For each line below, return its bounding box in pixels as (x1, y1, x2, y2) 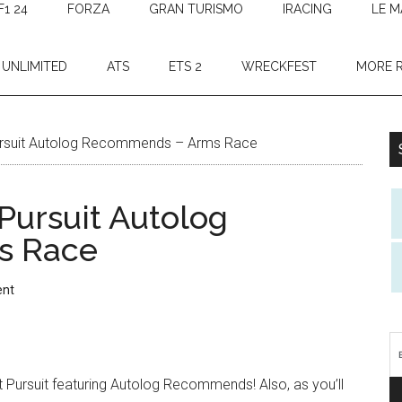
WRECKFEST (241, 59, 317, 74)
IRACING (283, 2, 332, 16)
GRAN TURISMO (149, 2, 243, 16)
